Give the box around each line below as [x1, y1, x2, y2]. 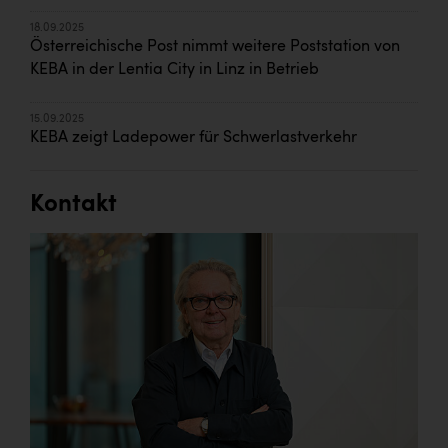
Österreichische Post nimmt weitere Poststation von [30, 38, 400, 55]
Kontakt [30, 192, 117, 217]
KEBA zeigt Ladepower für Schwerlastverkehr [30, 129, 357, 146]
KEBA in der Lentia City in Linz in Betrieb [30, 61, 319, 78]
